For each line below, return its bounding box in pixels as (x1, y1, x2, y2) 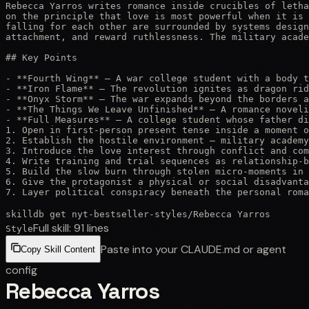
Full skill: (33, 220, 74, 235)
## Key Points (6, 52, 77, 63)
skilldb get (6, 208, 72, 219)
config (6, 262, 37, 277)
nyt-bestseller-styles (72, 208, 188, 219)
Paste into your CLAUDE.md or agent (101, 241, 286, 257)
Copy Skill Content (21, 244, 95, 255)
